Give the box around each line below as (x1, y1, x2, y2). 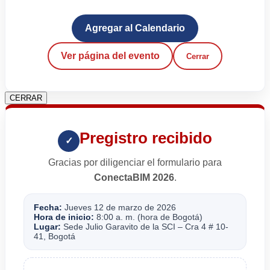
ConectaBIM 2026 (93, 172, 174, 183)
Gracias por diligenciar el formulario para (48, 157, 222, 168)
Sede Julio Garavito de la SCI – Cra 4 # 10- (61, 222, 228, 232)
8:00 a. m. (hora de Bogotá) (94, 212, 202, 222)
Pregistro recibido (80, 129, 212, 148)
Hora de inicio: (34, 212, 94, 222)
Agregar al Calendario (85, 23, 185, 34)
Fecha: (34, 202, 62, 213)
